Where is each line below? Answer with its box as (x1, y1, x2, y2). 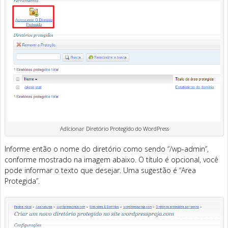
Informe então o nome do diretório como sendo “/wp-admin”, (5, 144, 209, 154)
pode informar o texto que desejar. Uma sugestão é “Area (5, 165, 196, 175)
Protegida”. (5, 176, 40, 186)
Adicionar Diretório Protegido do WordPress (60, 124, 169, 132)
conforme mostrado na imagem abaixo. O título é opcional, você (5, 154, 218, 164)
